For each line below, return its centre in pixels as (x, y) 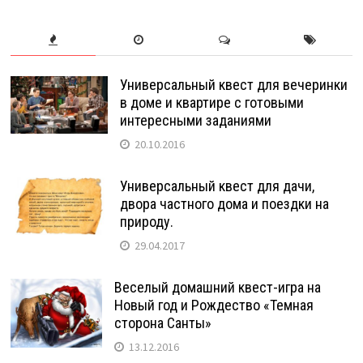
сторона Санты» (162, 323)
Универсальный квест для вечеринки (233, 85)
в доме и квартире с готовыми (211, 103)
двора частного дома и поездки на (224, 204)
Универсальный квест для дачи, (217, 186)
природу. (146, 222)
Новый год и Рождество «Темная (214, 305)
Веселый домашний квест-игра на (217, 288)
